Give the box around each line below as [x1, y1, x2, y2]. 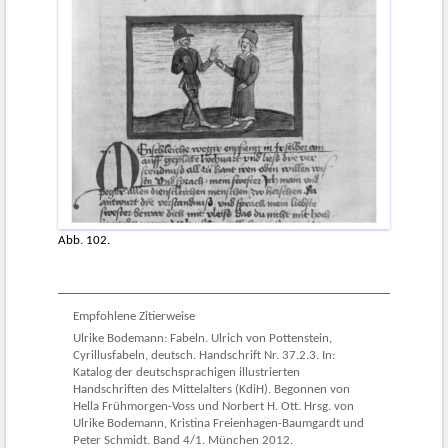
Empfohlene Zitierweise [73, 311, 195, 324]
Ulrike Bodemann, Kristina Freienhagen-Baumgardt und [73, 418, 364, 431]
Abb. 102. [58, 234, 110, 247]
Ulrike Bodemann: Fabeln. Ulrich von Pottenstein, [73, 333, 332, 346]
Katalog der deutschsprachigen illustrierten [73, 367, 300, 380]
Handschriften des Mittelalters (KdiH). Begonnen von [73, 384, 350, 397]
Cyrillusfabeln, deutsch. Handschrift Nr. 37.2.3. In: [73, 350, 335, 363]
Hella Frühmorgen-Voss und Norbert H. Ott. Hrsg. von [73, 401, 354, 414]
